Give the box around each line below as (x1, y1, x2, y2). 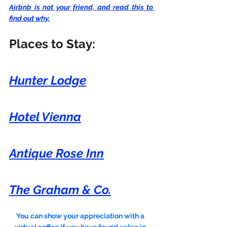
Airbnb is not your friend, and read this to (9, 3, 153, 12)
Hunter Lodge (9, 73, 86, 88)
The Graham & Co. (9, 182, 111, 198)
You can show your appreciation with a (16, 212, 146, 220)
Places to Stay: (9, 36, 95, 52)
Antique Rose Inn (9, 146, 104, 161)
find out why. (9, 14, 50, 23)
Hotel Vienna (9, 109, 81, 125)
